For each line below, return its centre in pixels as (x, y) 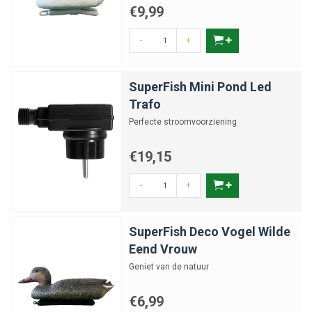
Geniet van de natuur (169, 267)
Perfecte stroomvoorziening (183, 122)
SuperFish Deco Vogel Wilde (210, 232)
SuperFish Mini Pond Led (200, 87)
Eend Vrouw (163, 249)
